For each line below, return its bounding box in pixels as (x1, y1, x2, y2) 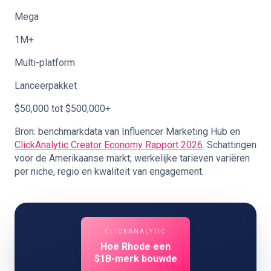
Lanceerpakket (15, 80, 77, 91)
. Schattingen (203, 139, 256, 151)
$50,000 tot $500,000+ (15, 103, 111, 114)
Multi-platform (15, 57, 75, 68)
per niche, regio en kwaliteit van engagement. (15, 166, 204, 177)
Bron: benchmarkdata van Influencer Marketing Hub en (15, 126, 240, 137)
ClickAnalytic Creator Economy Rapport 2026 (15, 139, 203, 151)
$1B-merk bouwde (94, 253, 177, 264)
